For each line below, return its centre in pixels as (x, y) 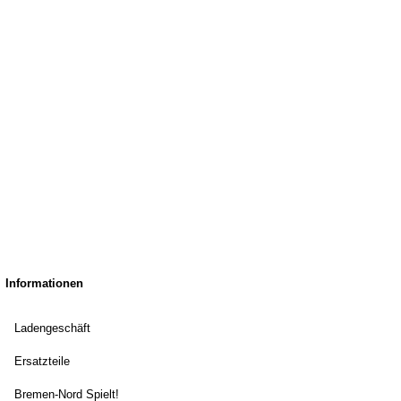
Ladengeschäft (52, 328)
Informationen (44, 283)
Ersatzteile (42, 361)
